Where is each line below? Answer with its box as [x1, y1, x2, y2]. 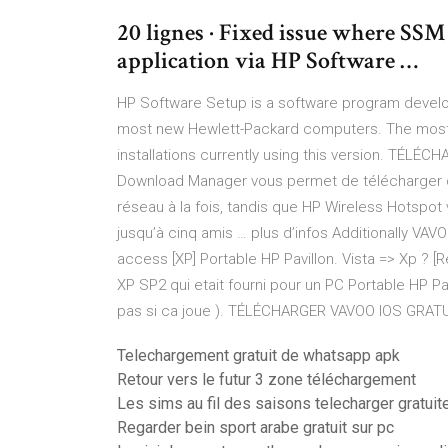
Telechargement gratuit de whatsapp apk [117, 346, 400, 365]
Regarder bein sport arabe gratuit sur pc [117, 418, 394, 437]
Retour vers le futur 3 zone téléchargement [117, 370, 416, 389]
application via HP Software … [117, 45, 418, 76]
